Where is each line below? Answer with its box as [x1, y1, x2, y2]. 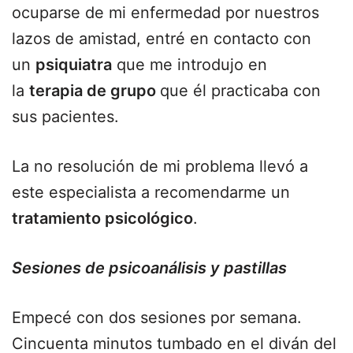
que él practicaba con [160, 81, 321, 100]
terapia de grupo [29, 81, 160, 100]
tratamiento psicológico [12, 209, 193, 228]
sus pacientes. [12, 107, 119, 126]
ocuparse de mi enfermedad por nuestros [12, 3, 319, 22]
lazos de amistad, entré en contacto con [12, 29, 311, 48]
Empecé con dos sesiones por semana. [12, 308, 302, 327]
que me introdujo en [112, 55, 267, 74]
